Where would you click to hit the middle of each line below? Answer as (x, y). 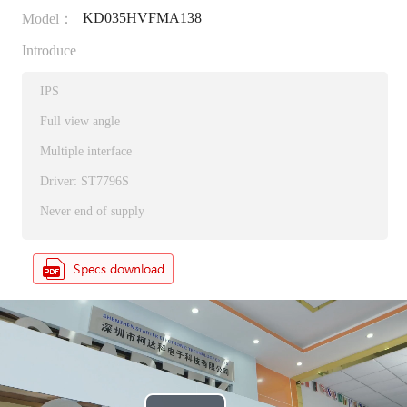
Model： (47, 19)
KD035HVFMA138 (142, 18)
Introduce (49, 51)
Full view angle (79, 122)
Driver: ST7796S (84, 182)
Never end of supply (92, 212)
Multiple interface (85, 152)
